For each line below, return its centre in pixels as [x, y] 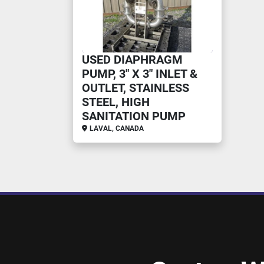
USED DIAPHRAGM [132, 60]
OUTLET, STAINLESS [136, 88]
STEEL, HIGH [116, 102]
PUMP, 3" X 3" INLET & [140, 74]
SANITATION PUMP [134, 116]
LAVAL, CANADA [117, 128]
